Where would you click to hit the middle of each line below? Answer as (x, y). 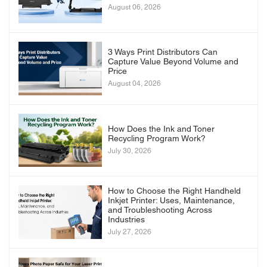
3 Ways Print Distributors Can (163, 53)
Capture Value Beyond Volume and (173, 63)
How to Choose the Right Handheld (174, 192)
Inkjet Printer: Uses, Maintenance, (171, 201)
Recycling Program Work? (157, 139)
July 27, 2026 (130, 232)
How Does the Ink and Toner (161, 129)
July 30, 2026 (130, 151)
